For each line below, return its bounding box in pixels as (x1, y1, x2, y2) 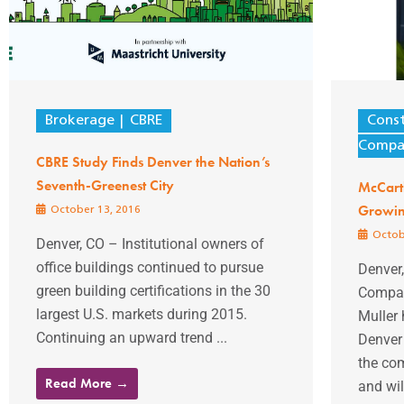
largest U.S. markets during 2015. (36, 305, 247, 323)
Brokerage (45, 113, 115, 128)
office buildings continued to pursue (36, 258, 263, 276)
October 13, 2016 (48, 204, 141, 216)
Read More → (45, 373, 129, 392)
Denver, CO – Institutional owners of (36, 234, 264, 252)
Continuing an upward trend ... (36, 328, 227, 346)
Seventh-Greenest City (36, 175, 174, 195)
